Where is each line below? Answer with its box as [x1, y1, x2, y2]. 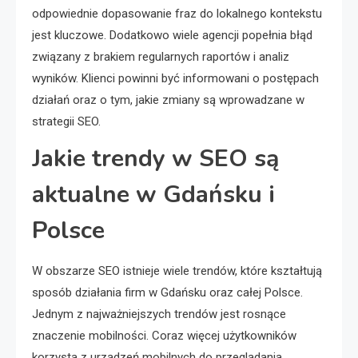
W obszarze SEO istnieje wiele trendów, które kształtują [32, 264, 322, 278]
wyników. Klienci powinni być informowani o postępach [32, 71, 319, 86]
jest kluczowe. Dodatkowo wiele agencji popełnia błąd [32, 28, 312, 42]
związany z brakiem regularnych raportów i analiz [32, 50, 289, 64]
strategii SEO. [32, 114, 101, 129]
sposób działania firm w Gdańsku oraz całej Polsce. [32, 285, 303, 300]
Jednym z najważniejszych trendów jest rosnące [32, 307, 286, 321]
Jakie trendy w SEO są [32, 142, 279, 175]
